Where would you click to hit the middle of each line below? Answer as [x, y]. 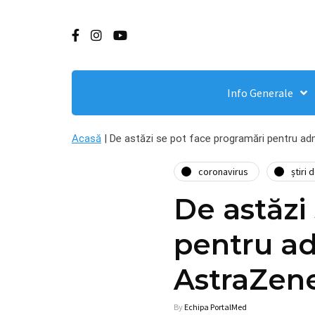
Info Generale [260, 93]
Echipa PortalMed [216, 307]
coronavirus [223, 171]
